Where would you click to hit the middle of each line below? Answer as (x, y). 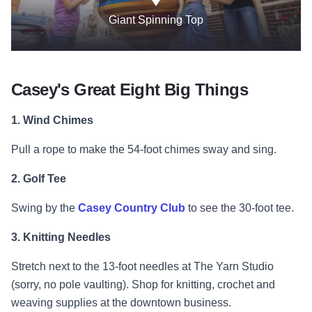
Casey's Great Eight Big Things (130, 90)
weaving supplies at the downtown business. (123, 303)
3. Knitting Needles (61, 237)
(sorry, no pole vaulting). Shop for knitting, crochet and (143, 285)
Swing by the (43, 208)
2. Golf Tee (39, 179)
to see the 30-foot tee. (241, 208)
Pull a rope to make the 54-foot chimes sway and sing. (144, 150)
